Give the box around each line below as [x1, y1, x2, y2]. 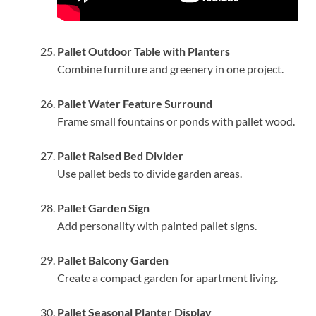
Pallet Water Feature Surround [57, 96, 212, 110]
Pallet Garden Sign [57, 200, 150, 214]
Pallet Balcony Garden [57, 253, 169, 267]
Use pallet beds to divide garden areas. [57, 166, 242, 180]
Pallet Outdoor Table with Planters [57, 44, 230, 58]
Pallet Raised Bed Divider [57, 148, 183, 162]
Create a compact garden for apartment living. [57, 270, 278, 284]
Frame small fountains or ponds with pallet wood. [57, 114, 295, 128]
